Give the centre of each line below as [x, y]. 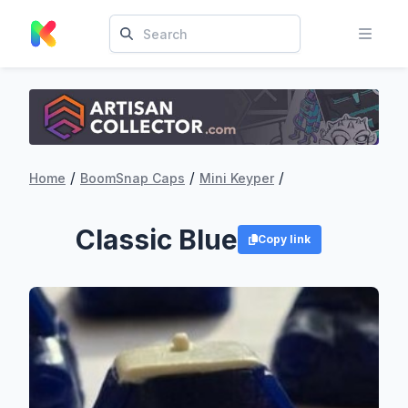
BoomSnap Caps [133, 178]
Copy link [285, 239]
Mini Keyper [237, 178]
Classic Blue [156, 239]
